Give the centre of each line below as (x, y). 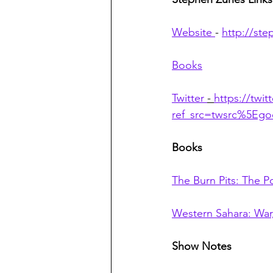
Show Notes (202, 246)
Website (193, 33)
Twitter (190, 98)
